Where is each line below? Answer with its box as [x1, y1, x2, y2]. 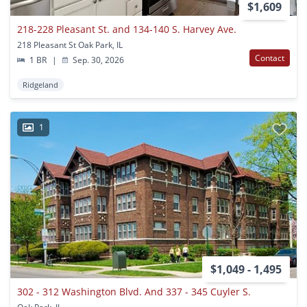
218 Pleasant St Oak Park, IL [17, 38, 123, 51]
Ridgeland [23, 79, 58, 90]
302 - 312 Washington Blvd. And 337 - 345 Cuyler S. [17, 284, 251, 298]
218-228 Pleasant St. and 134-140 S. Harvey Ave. [17, 22, 236, 36]
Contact [255, 51, 284, 64]
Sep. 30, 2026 [71, 53, 125, 66]
